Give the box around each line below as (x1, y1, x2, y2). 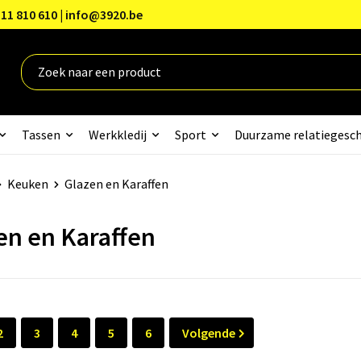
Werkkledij (88, 126, 147, 143)
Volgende (181, 324, 235, 341)
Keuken (6, 175, 48, 192)
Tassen (21, 126, 60, 143)
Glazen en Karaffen (64, 175, 168, 192)
